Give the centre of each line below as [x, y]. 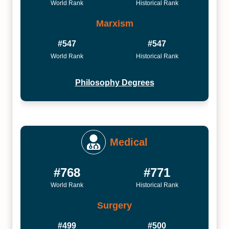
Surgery [114, 205]
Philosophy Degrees [114, 83]
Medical [129, 142]
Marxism [114, 23]
